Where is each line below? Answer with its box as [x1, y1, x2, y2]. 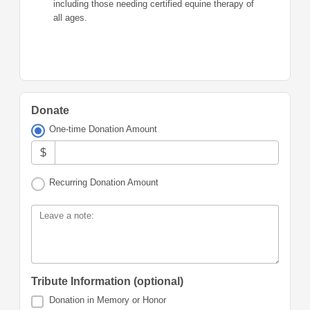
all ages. [53, 12, 87, 23]
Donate [31, 104, 69, 116]
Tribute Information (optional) [31, 275, 183, 288]
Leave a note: [39, 210, 94, 221]
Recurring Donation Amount [49, 177, 159, 188]
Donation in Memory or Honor [49, 295, 167, 306]
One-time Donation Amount [49, 124, 158, 134]
